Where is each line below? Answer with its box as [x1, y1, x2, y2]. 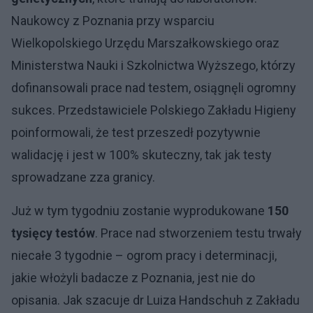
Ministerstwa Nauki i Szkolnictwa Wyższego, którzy [11, 58, 296, 73]
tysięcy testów [11, 226, 95, 240]
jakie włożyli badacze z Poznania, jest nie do [11, 270, 255, 285]
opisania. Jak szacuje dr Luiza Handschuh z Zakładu [11, 293, 300, 307]
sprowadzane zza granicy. [11, 170, 158, 184]
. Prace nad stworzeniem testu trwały [95, 226, 302, 240]
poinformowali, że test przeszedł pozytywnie [11, 125, 261, 140]
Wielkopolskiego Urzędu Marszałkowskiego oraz [11, 36, 279, 50]
